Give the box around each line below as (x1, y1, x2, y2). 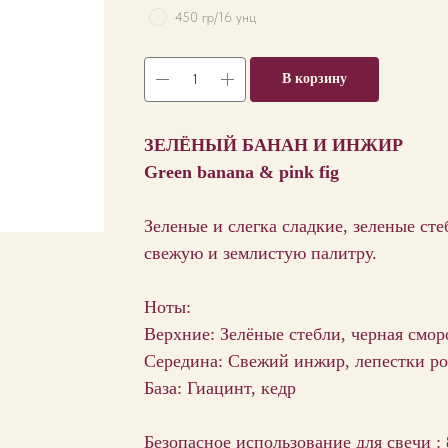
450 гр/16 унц (175, 8, 256, 25)
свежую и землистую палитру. (144, 242, 377, 263)
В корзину (282, 70, 347, 86)
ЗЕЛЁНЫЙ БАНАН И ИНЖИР (144, 134, 403, 155)
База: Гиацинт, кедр (144, 377, 296, 398)
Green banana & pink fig (144, 161, 339, 182)
